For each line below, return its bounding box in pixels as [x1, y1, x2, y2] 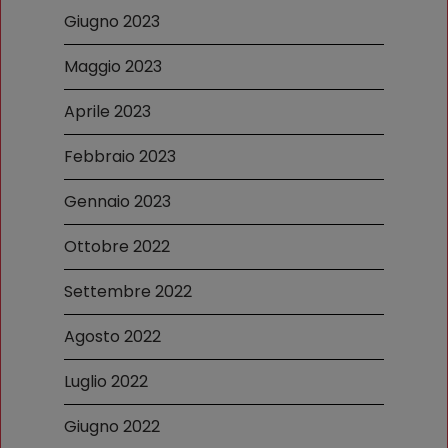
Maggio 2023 [64, 54, 162, 78]
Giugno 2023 [64, 9, 160, 33]
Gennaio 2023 [64, 189, 171, 213]
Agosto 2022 [64, 324, 161, 348]
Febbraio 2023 [64, 144, 176, 168]
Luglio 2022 [64, 369, 148, 393]
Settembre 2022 [64, 279, 192, 303]
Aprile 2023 [64, 99, 151, 123]
